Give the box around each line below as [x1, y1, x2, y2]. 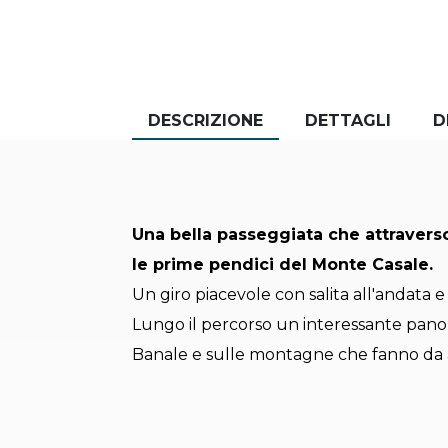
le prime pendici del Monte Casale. [132, 255, 433, 275]
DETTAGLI [305, 111, 391, 131]
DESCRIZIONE [148, 111, 263, 131]
